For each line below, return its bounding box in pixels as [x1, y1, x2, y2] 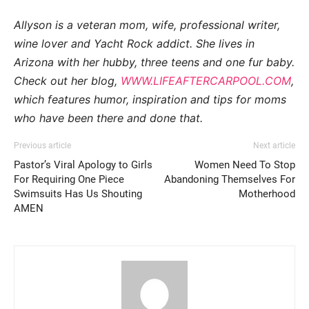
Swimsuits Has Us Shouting [14, 188, 142, 201]
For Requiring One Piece [14, 173, 124, 186]
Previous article [14, 141, 71, 151]
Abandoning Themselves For [164, 173, 295, 186]
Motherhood [239, 188, 295, 201]
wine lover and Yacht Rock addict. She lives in [14, 37, 255, 51]
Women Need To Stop [195, 159, 295, 172]
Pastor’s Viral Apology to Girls [14, 159, 152, 172]
